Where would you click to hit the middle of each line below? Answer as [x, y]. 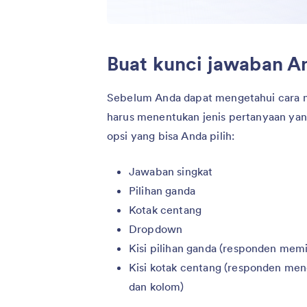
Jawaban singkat [171, 171]
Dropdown [156, 229]
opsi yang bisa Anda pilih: [171, 135]
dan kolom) [157, 286]
